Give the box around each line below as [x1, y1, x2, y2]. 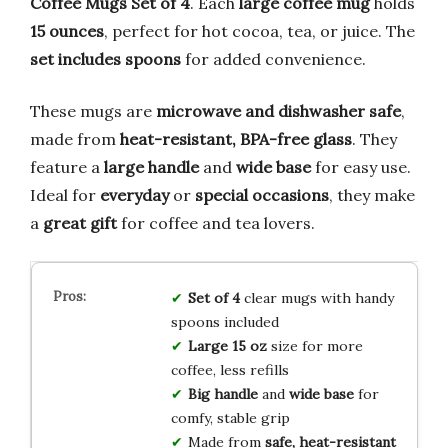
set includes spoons [30, 48, 181, 69]
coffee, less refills [170, 360, 289, 379]
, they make [329, 184, 415, 205]
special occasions [195, 184, 329, 205]
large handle [104, 156, 199, 177]
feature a [30, 156, 104, 177]
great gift [43, 212, 117, 233]
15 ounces [30, 20, 104, 41]
